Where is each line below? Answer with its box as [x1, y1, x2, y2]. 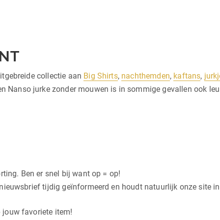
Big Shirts [83, 71, 118, 81]
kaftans [173, 71, 201, 81]
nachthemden [121, 71, 170, 81]
